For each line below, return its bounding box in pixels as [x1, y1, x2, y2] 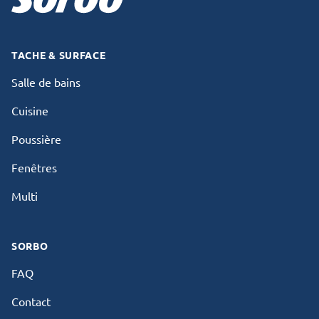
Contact [11, 294, 51, 308]
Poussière [11, 132, 61, 146]
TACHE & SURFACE [11, 48, 106, 61]
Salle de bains [11, 75, 80, 89]
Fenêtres [11, 160, 57, 174]
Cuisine [11, 103, 48, 117]
